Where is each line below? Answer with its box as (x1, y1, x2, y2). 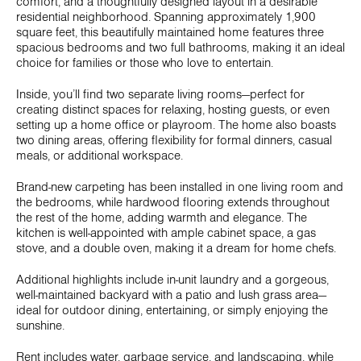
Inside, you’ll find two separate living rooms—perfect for (16, 88, 305, 101)
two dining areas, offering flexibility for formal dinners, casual (16, 134, 332, 147)
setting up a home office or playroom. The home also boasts (16, 118, 336, 131)
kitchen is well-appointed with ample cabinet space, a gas (16, 226, 316, 239)
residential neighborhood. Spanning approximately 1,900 (16, 10, 316, 23)
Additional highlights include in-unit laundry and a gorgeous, (16, 273, 329, 286)
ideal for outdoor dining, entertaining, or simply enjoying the (16, 304, 328, 317)
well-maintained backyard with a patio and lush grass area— (16, 288, 326, 301)
